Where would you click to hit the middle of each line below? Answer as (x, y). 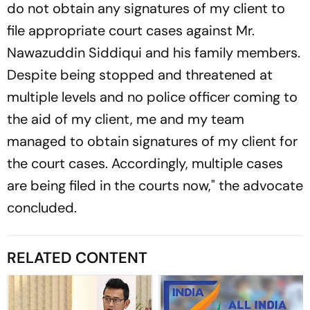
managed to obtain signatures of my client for (152, 141)
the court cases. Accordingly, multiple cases (145, 163)
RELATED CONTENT (77, 257)
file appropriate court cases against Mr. (131, 30)
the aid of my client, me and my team (126, 119)
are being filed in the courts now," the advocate (155, 185)
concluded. (42, 207)
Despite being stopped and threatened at (140, 74)
